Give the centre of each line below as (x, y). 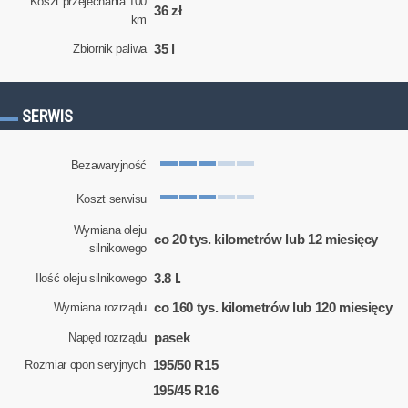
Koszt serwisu (112, 199)
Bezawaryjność (109, 165)
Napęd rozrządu (107, 338)
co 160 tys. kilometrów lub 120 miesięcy (273, 308)
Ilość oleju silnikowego (92, 278)
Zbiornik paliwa (110, 49)
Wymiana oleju (110, 230)
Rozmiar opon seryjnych (85, 365)
